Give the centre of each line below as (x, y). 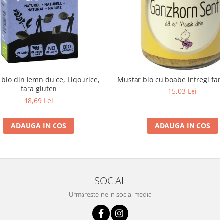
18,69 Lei (39, 100)
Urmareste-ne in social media (110, 194)
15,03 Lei (182, 91)
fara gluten (39, 89)
